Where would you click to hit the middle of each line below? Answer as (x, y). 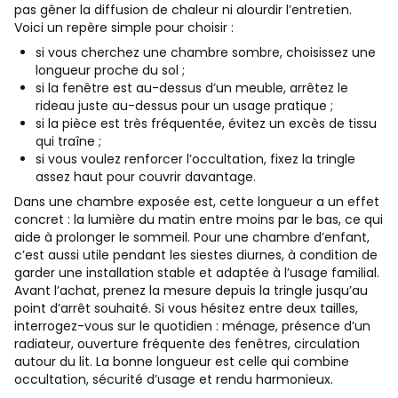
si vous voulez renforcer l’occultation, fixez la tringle (195, 159)
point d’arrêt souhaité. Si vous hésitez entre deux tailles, (186, 308)
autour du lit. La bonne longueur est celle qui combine (182, 362)
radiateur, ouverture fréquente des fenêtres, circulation (187, 344)
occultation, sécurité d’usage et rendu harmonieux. (174, 379)
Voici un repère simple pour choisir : (124, 28)
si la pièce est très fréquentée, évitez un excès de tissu (206, 123)
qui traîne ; (68, 141)
